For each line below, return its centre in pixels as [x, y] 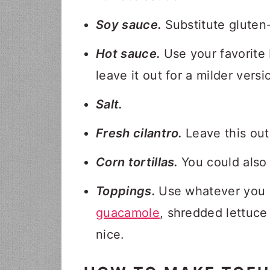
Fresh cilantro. [141, 133]
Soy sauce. [130, 25]
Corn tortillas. [139, 162]
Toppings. [127, 191]
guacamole [128, 213]
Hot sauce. [130, 54]
